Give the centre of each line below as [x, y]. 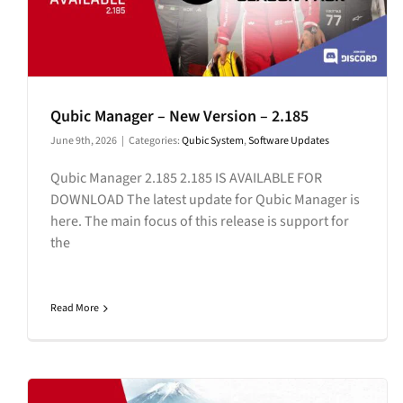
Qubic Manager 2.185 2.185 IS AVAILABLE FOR [186, 179]
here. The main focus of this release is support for [200, 222]
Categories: [155, 141]
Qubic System [213, 141]
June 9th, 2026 [84, 141]
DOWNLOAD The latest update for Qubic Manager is [205, 200]
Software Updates [289, 141]
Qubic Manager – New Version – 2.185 [179, 117]
